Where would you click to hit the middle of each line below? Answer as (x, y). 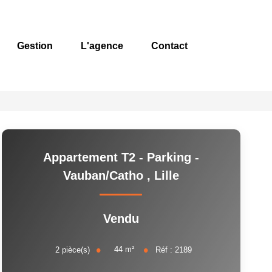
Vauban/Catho (105, 175)
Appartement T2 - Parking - (121, 157)
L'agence (102, 46)
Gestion (35, 46)
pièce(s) (76, 250)
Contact (169, 46)
